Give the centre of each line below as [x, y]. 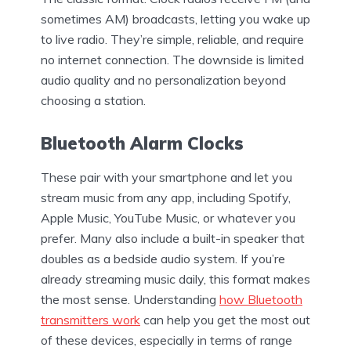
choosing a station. [93, 100]
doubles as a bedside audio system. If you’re [163, 258]
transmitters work [90, 319]
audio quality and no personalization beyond [163, 80]
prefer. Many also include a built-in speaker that [173, 238]
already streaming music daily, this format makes [175, 279]
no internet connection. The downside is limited [172, 59]
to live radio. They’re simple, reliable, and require [172, 39]
